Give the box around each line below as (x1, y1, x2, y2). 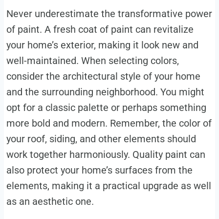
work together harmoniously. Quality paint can (6, 148, 205, 160)
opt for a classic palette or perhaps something (6, 101, 206, 113)
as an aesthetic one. (6, 195, 94, 207)
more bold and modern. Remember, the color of (6, 117, 212, 129)
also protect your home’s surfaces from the (6, 164, 193, 176)
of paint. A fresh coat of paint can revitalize (6, 23, 194, 35)
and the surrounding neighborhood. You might (6, 86, 204, 98)
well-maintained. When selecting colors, (6, 54, 179, 66)
